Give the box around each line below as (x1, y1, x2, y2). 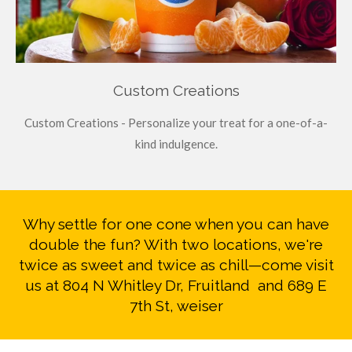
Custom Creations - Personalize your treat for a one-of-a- (24, 115, 328, 130)
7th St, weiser (129, 297, 223, 315)
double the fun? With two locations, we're (29, 236, 323, 254)
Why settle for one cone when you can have (23, 215, 329, 233)
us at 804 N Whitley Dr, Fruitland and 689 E (25, 277, 327, 295)
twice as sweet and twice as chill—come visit (18, 256, 334, 274)
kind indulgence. (134, 137, 218, 152)
